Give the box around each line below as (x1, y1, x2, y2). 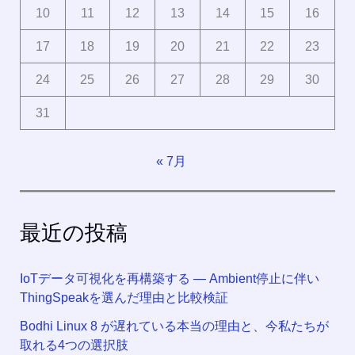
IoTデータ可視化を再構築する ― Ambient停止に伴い (19, 272, 319, 286)
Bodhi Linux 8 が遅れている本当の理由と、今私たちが (19, 319, 329, 334)
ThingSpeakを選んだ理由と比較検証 (19, 291, 228, 305)
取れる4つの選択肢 (19, 338, 128, 353)
